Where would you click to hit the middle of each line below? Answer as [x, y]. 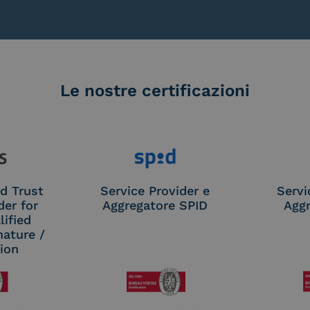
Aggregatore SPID [155, 206]
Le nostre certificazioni [155, 91]
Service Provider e [155, 191]
